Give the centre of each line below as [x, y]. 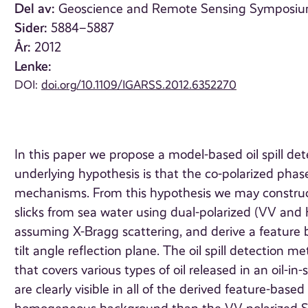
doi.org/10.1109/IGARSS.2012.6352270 [139, 85]
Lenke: [33, 67]
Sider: [31, 28]
